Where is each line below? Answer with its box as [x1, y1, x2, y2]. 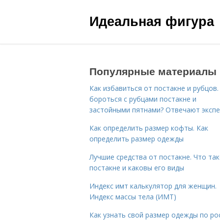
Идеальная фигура [89, 11, 214, 30]
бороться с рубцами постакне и [89, 94, 196, 104]
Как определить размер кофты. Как [89, 123, 208, 133]
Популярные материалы [89, 63, 217, 78]
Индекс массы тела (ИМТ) [89, 192, 176, 201]
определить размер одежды [89, 134, 184, 143]
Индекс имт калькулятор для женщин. [89, 181, 217, 191]
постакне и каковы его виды [89, 163, 184, 172]
